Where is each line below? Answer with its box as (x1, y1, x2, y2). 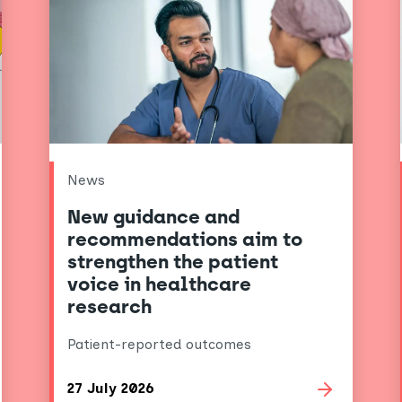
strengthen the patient (67, 250, 279, 274)
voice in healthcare (67, 273, 252, 296)
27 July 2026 (67, 380, 155, 398)
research (67, 295, 153, 319)
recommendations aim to (67, 228, 303, 251)
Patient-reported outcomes (67, 335, 252, 353)
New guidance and (67, 205, 240, 229)
